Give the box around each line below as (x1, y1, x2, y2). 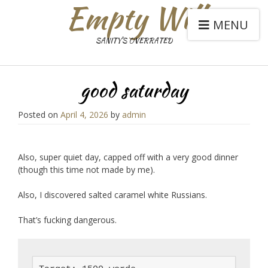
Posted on (18, 108, 60, 120)
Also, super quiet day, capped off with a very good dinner (18, 151, 238, 163)
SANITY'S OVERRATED (96, 35, 172, 45)
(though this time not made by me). (18, 163, 155, 175)
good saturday (80, 75, 188, 104)
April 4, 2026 (60, 108, 108, 120)
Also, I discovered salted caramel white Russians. (18, 188, 207, 200)
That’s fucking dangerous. (18, 214, 117, 226)
